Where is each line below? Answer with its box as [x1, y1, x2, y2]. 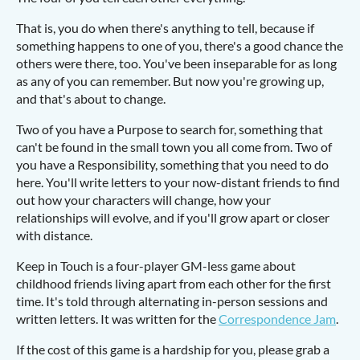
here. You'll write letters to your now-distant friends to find [16, 174, 340, 190]
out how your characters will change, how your [16, 192, 271, 207]
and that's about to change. [16, 91, 166, 106]
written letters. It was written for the [16, 311, 219, 326]
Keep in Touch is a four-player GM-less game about [16, 258, 296, 273]
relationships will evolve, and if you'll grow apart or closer [16, 210, 329, 225]
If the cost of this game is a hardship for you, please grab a [16, 342, 329, 357]
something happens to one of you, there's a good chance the [16, 38, 343, 53]
